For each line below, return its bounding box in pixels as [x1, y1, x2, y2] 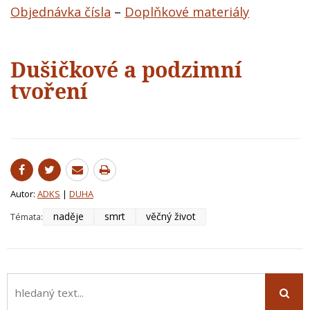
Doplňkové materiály [125, 3, 249, 20]
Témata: [10, 210, 43, 224]
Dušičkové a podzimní [10, 55, 242, 84]
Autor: [10, 187, 37, 200]
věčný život [146, 210, 196, 224]
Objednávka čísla [10, 3, 111, 20]
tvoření [10, 76, 88, 105]
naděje [53, 210, 84, 224]
